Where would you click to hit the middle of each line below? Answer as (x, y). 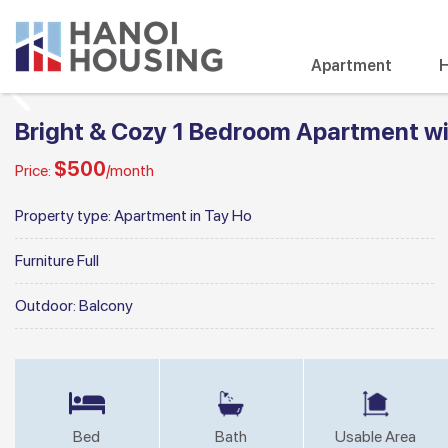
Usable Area (376, 436)
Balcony (106, 305)
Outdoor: (47, 305)
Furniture (46, 260)
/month (130, 170)
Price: (34, 170)
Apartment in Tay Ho (183, 215)
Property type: (64, 215)
